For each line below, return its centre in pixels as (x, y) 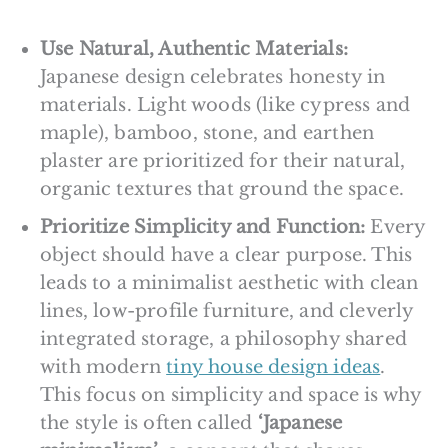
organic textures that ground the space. (222, 188)
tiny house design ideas (273, 366)
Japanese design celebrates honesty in (213, 76)
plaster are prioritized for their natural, (223, 160)
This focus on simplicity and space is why (231, 394)
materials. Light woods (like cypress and (225, 104)
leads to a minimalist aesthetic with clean (229, 282)
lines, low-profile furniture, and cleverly (227, 310)
